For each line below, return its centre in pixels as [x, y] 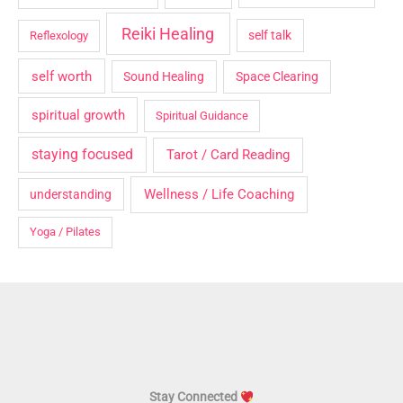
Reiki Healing [168, 34]
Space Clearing [277, 76]
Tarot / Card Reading [228, 155]
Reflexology [59, 36]
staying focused [83, 155]
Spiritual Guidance [202, 115]
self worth [61, 76]
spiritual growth [78, 115]
